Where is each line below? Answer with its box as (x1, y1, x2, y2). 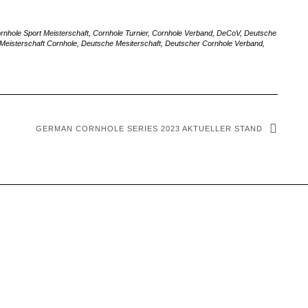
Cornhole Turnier (92, 29, 148, 37)
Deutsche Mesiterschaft (81, 39, 161, 47)
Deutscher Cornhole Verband (165, 39, 263, 47)
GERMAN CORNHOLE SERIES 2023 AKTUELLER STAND (36, 124, 263, 133)
